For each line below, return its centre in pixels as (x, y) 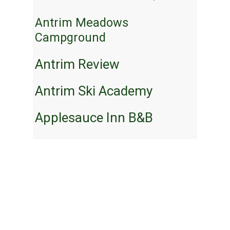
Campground (70, 38)
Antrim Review (77, 64)
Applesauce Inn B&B (94, 118)
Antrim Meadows (82, 23)
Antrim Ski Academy (94, 91)
